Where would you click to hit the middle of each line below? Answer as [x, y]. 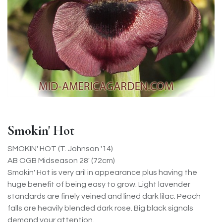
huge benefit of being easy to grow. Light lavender [99, 184]
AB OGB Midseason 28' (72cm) [61, 161]
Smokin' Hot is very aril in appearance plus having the [102, 172]
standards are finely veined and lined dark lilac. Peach [104, 196]
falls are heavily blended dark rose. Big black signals [100, 208]
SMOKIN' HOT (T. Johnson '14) [60, 149]
